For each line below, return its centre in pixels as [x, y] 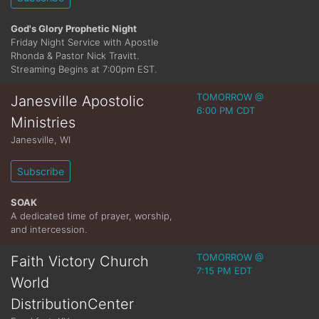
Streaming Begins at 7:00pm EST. [84, 69]
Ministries [43, 122]
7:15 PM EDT [225, 271]
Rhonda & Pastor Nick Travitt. [75, 56]
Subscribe [41, 171]
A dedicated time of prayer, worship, [91, 216]
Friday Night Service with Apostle [85, 42]
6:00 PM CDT [226, 110]
